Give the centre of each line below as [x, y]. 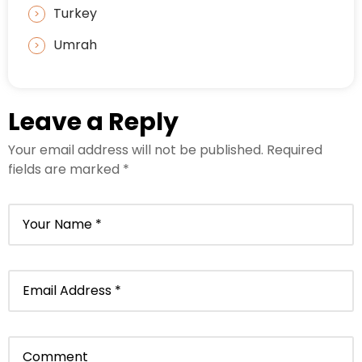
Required [295, 150]
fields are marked [65, 170]
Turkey [75, 14]
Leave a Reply [93, 122]
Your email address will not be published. [136, 150]
